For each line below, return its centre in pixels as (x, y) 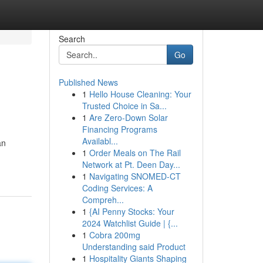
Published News (88, 82)
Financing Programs (119, 129)
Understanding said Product (134, 247)
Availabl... (100, 141)
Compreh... (103, 200)
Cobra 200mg (114, 235)
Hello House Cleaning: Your (140, 94)
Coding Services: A (117, 188)
